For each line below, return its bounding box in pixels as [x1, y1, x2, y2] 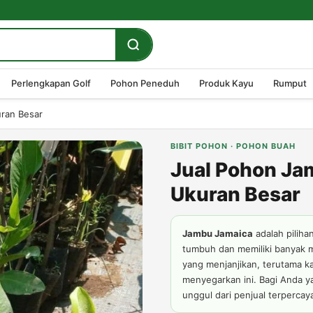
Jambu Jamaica [182, 228, 253, 239]
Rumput [273, 78, 307, 89]
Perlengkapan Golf [11, 78, 91, 89]
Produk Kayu [199, 78, 254, 89]
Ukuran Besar [170, 182, 300, 206]
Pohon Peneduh [110, 78, 180, 89]
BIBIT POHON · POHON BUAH [170, 141, 296, 151]
